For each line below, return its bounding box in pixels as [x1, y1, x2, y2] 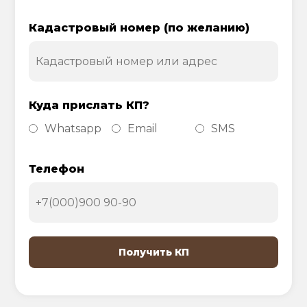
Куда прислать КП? [29, 98, 150, 112]
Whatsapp [45, 121, 102, 135]
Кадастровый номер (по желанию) [29, 21, 250, 34]
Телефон [29, 162, 85, 175]
